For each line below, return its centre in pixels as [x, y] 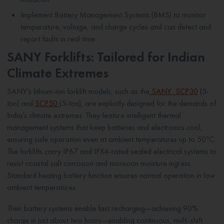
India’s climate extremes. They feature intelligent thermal [94, 115]
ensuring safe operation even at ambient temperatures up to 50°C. [111, 139]
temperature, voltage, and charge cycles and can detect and [115, 27]
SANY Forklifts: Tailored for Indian [106, 56]
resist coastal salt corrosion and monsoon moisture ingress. [99, 163]
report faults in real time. [58, 39]
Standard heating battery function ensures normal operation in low [111, 175]
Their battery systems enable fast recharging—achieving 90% [102, 208]
